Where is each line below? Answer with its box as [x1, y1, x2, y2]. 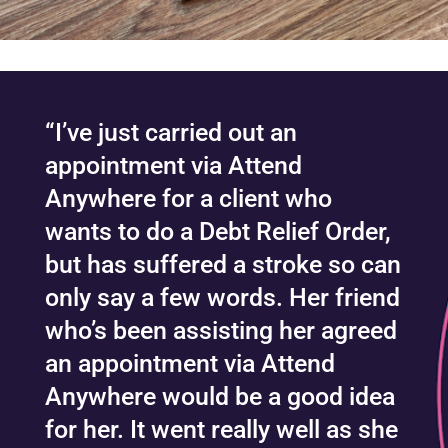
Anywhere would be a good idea [44, 382, 395, 412]
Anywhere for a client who [44, 184, 332, 214]
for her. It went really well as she [44, 415, 398, 445]
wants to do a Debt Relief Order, [44, 217, 391, 247]
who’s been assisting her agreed [44, 316, 397, 346]
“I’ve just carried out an [44, 118, 297, 148]
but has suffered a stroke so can [44, 250, 401, 280]
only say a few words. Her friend [44, 283, 400, 313]
